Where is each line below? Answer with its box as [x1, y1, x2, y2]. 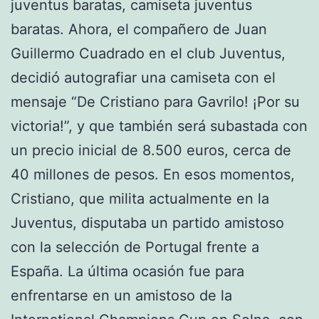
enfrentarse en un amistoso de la [11, 286, 232, 304]
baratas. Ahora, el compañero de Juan [11, 20, 267, 38]
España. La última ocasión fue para [11, 262, 244, 280]
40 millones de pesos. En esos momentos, [11, 165, 295, 183]
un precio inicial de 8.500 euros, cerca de [11, 141, 291, 159]
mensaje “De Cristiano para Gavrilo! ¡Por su [11, 93, 300, 110]
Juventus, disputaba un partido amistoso [11, 214, 284, 231]
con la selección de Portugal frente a [11, 238, 259, 256]
